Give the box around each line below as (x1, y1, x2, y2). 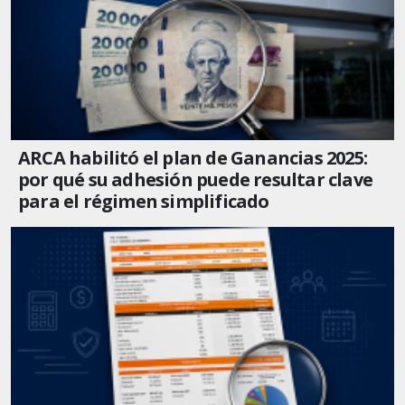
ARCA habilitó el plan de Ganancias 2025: (18, 145, 368, 170)
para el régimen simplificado (18, 188, 269, 213)
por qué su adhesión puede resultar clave (18, 166, 373, 192)
